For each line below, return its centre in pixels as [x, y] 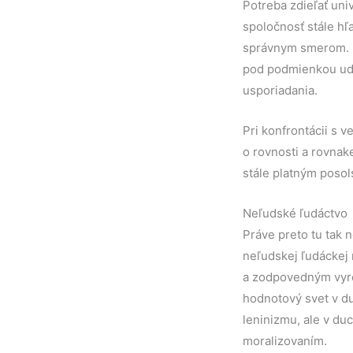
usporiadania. [280, 90]
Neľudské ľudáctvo [295, 213]
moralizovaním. [285, 341]
